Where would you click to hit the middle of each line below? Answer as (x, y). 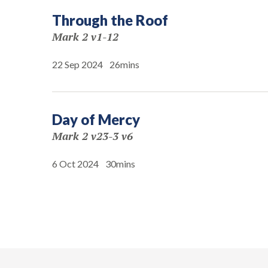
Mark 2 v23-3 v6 (92, 136)
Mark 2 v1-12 (85, 36)
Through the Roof (110, 20)
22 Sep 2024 (77, 64)
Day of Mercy (96, 119)
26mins (124, 64)
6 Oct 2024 (75, 164)
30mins (120, 164)
